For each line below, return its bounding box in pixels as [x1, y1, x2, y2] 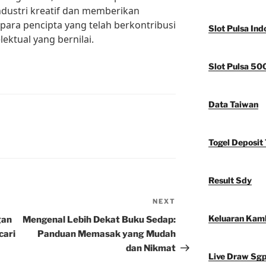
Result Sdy [208, 175, 252, 186]
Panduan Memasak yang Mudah [37, 229, 176, 240]
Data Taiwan [208, 99, 258, 110]
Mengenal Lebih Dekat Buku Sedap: [23, 214, 176, 226]
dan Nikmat [126, 243, 176, 254]
